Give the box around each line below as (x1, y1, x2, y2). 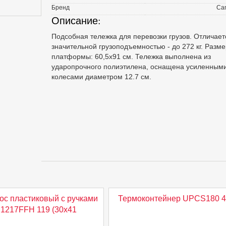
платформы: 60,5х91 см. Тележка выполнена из (51, 52, 211, 61)
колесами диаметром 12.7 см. (51, 73, 151, 81)
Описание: (51, 14, 101, 27)
